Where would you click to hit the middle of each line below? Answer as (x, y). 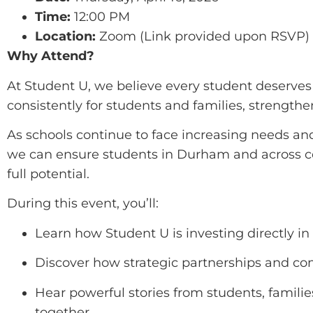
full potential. (48, 174)
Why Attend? (51, 56)
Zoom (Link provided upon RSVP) (203, 37)
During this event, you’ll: (83, 204)
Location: (65, 37)
